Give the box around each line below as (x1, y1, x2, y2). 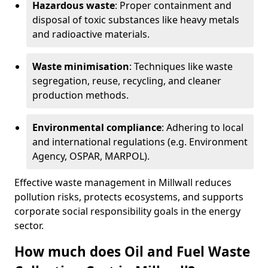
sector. (14, 219, 44, 232)
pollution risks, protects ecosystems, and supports (14, 190, 243, 203)
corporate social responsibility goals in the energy (14, 205, 240, 218)
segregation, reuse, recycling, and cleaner (32, 74, 221, 87)
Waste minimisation (32, 60, 129, 73)
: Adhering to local (162, 121, 243, 134)
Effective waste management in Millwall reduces (14, 176, 232, 189)
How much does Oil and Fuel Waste (14, 242, 250, 261)
